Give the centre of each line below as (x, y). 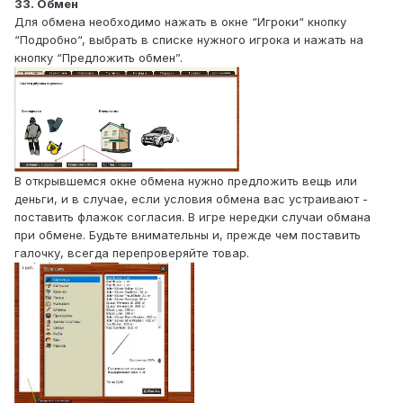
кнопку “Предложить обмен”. (99, 57)
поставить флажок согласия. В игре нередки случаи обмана (193, 217)
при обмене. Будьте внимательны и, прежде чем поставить (188, 235)
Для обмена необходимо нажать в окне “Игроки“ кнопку (180, 21)
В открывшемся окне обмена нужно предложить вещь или (186, 181)
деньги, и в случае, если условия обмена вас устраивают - (191, 199)
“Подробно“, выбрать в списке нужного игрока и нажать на (189, 39)
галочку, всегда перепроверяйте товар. (132, 253)
